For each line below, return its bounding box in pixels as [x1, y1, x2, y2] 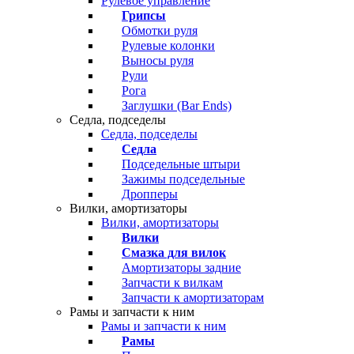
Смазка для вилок [122, 246, 226, 259]
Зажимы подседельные [122, 172, 245, 186]
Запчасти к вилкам [122, 276, 223, 289]
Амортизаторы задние [122, 261, 241, 274]
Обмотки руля [122, 24, 198, 37]
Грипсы [122, 9, 166, 22]
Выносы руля [122, 54, 194, 67]
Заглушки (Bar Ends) [122, 99, 232, 112]
